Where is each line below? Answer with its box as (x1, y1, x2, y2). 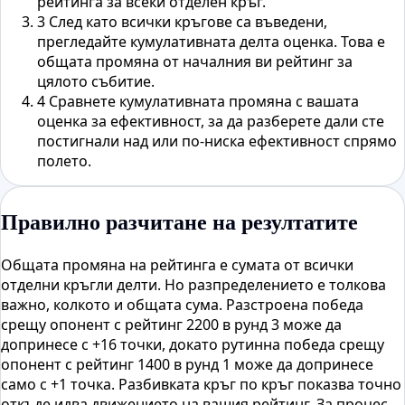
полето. (37, 151, 91, 172)
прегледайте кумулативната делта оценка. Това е (37, 32, 385, 52)
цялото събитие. (37, 71, 155, 92)
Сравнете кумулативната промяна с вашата (49, 91, 359, 112)
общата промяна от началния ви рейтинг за (37, 52, 353, 72)
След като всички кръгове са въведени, (49, 12, 327, 33)
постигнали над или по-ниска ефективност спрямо (37, 131, 397, 152)
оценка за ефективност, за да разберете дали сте (37, 111, 384, 132)
